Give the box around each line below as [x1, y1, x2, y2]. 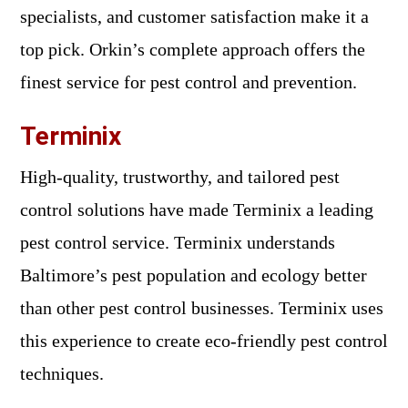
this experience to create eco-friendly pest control [20, 331, 388, 352]
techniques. [20, 363, 104, 384]
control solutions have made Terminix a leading [20, 199, 373, 220]
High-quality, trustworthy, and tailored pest [20, 167, 340, 188]
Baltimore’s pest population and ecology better [20, 265, 367, 286]
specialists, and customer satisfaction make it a [20, 6, 369, 27]
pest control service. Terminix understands [20, 232, 335, 253]
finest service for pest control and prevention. [20, 72, 357, 93]
